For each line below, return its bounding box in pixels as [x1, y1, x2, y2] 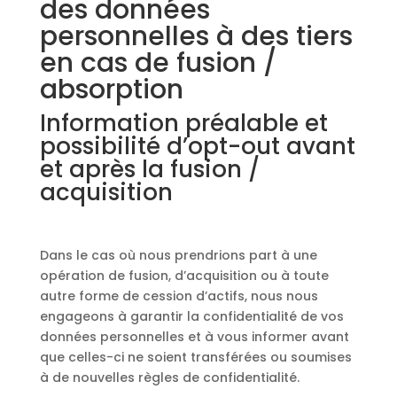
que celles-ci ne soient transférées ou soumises [39, 348, 352, 366]
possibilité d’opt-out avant [39, 130, 355, 162]
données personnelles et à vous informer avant [39, 328, 349, 346]
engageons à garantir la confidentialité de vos [39, 307, 344, 325]
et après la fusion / [39, 153, 260, 185]
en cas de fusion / [39, 44, 276, 82]
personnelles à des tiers [39, 18, 353, 55]
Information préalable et [39, 107, 328, 139]
